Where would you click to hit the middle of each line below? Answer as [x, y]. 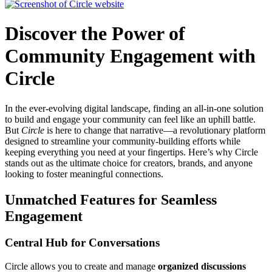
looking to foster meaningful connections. [84, 174]
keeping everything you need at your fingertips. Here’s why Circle [131, 152]
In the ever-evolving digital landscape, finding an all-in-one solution [134, 108]
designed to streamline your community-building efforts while [123, 141]
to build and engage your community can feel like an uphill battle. [130, 119]
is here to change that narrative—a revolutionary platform [155, 130]
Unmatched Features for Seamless [111, 199]
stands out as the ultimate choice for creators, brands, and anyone [129, 163]
